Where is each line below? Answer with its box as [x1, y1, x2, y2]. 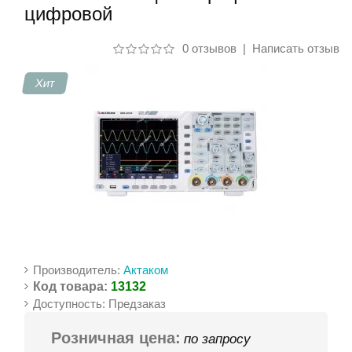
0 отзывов [181, 42, 236, 55]
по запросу [184, 332, 251, 346]
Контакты [13, 40, 76, 54]
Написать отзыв [251, 42, 339, 55]
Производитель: [33, 263, 124, 277]
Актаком [123, 263, 169, 277]
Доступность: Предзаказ [33, 297, 167, 310]
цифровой [24, 3, 113, 24]
